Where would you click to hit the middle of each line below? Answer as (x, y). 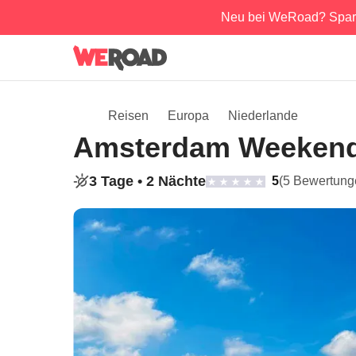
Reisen (128, 116)
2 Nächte (176, 181)
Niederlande (263, 116)
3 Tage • (118, 181)
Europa (188, 116)
